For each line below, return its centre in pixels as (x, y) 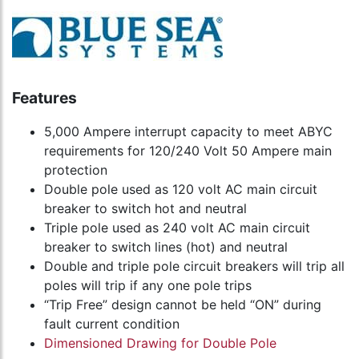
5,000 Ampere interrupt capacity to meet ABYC (188, 132)
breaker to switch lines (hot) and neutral (166, 247)
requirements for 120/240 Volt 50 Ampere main (188, 151)
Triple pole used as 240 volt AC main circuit (177, 228)
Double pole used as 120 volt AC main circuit (181, 190)
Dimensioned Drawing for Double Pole (160, 343)
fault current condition (112, 324)
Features (44, 98)
